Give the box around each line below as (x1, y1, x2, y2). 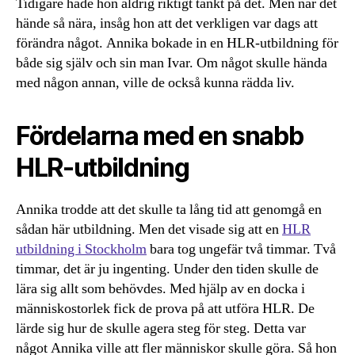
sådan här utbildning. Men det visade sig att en (16, 220, 282, 239)
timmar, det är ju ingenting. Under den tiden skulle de (16, 260, 319, 279)
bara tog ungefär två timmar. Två (147, 240, 336, 259)
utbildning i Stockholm (16, 240, 147, 259)
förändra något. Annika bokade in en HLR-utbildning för (16, 34, 338, 53)
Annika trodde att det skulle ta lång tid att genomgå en (16, 200, 322, 219)
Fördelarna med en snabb (16, 120, 303, 152)
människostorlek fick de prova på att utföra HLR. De (16, 300, 315, 319)
